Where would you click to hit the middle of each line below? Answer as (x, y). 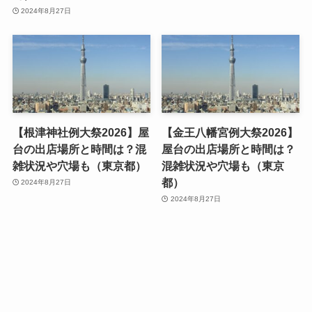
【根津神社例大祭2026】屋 (80, 132)
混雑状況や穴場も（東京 (223, 165)
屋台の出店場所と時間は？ (229, 149)
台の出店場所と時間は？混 (79, 149)
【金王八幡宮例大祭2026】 (230, 132)
